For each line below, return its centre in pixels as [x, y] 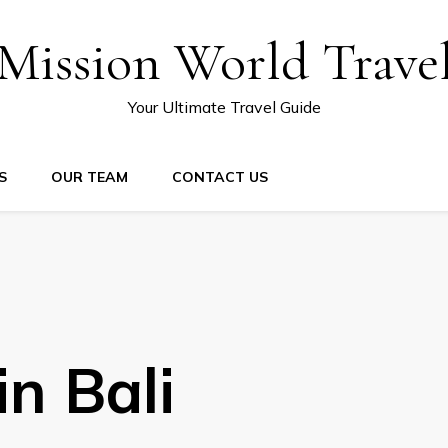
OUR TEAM [89, 177]
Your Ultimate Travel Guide [224, 107]
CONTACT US [220, 177]
